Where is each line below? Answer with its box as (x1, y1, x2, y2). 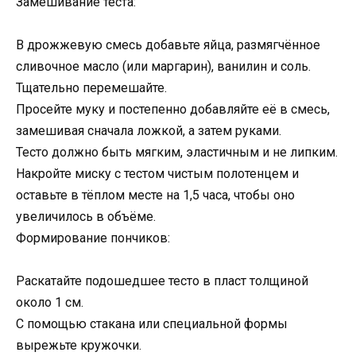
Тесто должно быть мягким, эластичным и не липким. (16, 144, 338, 160)
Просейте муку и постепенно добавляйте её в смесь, (16, 101, 330, 117)
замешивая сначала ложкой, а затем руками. (16, 122, 281, 138)
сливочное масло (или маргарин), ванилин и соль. (16, 58, 311, 74)
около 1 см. (16, 294, 83, 310)
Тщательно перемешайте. (16, 79, 167, 95)
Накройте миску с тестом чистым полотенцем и (16, 165, 299, 181)
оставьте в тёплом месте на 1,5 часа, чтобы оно (16, 187, 295, 203)
